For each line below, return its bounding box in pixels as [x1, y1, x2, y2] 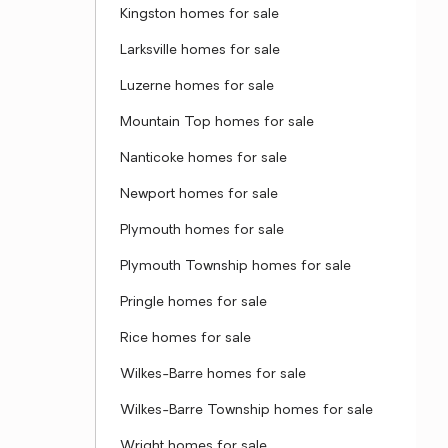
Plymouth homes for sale [120, 223, 284, 238]
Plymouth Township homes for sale [120, 259, 351, 274]
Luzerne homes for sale [120, 79, 274, 94]
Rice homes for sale [120, 331, 251, 346]
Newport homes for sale [120, 187, 278, 202]
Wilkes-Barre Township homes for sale [120, 403, 373, 418]
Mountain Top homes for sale [120, 115, 314, 130]
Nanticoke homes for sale [120, 151, 287, 166]
